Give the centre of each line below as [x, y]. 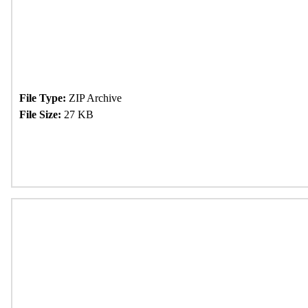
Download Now [77, 151]
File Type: [43, 98]
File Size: [40, 114]
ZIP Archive [94, 98]
